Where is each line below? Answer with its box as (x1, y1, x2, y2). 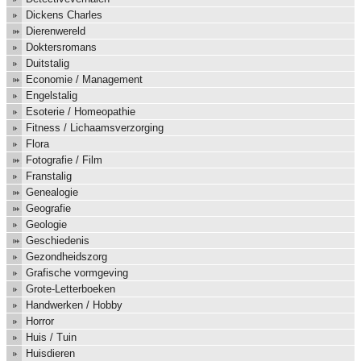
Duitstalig (26, 57, 69, 70)
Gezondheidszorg (26, 251, 107, 263)
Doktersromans (26, 41, 97, 54)
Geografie (26, 202, 71, 215)
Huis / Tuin (26, 331, 77, 344)
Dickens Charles (26, 9, 102, 22)
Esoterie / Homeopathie (26, 106, 135, 118)
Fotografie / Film (26, 154, 102, 167)
